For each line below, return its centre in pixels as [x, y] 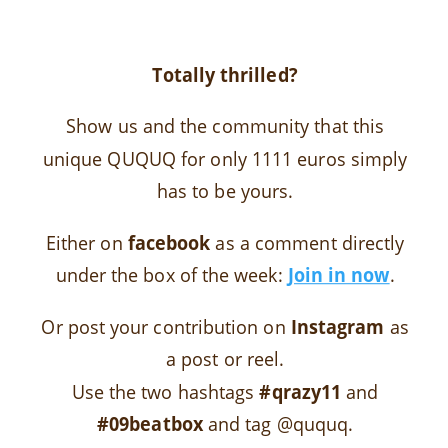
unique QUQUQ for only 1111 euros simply [225, 158]
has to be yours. [225, 191]
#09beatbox [149, 424]
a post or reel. [225, 359]
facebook [169, 242]
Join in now [338, 275]
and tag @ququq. [278, 424]
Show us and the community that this [225, 126]
